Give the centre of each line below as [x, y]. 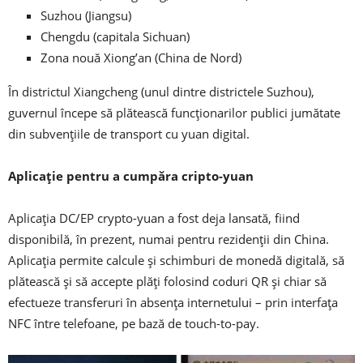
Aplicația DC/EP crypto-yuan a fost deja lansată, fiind [154, 218]
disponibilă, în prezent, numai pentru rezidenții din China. [169, 239]
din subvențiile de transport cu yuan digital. [129, 134]
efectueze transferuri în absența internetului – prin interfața [173, 303]
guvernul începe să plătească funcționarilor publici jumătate [174, 113]
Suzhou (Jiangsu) [86, 16]
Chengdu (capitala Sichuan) [115, 37]
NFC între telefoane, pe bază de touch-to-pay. [134, 324]
